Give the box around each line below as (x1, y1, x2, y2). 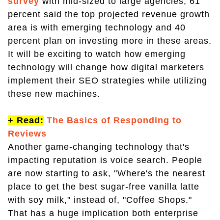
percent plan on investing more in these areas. (8, 35, 212, 46)
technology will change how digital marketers (8, 62, 204, 72)
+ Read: (8, 115, 44, 125)
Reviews (8, 128, 47, 138)
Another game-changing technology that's (8, 141, 190, 152)
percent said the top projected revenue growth (8, 9, 210, 19)
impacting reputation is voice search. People (8, 155, 202, 165)
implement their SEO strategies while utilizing (8, 75, 207, 85)
